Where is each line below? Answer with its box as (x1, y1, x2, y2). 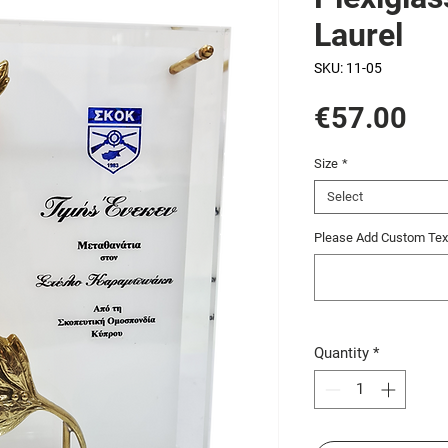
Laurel (314, 16, 403, 55)
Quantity (314, 344, 369, 363)
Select (327, 189, 363, 205)
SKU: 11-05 (314, 60, 382, 77)
